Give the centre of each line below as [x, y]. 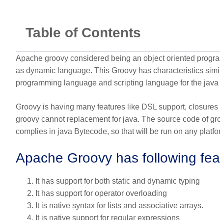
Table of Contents [83, 33]
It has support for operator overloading [101, 193]
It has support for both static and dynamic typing [118, 181]
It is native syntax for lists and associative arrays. [119, 206]
